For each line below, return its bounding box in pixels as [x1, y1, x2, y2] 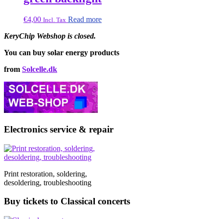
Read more [68, 15, 102, 24]
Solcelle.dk [22, 65, 57, 74]
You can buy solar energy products [4, 48, 119, 57]
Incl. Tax [43, 16, 66, 24]
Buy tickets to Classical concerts [4, 196, 130, 207]
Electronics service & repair [4, 124, 113, 134]
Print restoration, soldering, [4, 169, 87, 178]
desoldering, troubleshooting [4, 178, 91, 187]
